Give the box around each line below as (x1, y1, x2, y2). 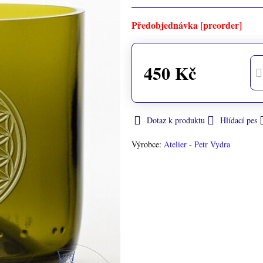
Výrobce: (131, 139, 164, 150)
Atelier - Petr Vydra (163, 139, 230, 150)
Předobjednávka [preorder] (131, 18, 242, 32)
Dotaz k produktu (146, 114, 205, 126)
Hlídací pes (220, 114, 257, 126)
